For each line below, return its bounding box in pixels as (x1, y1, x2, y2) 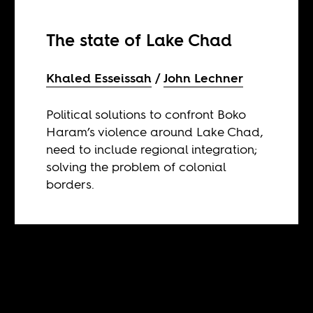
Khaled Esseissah (46, 68, 152, 87)
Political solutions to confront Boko (46, 105, 247, 123)
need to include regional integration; (46, 140, 259, 158)
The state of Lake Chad (46, 28, 233, 52)
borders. (46, 175, 95, 193)
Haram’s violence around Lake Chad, (46, 122, 264, 140)
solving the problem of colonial (46, 157, 226, 175)
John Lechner (163, 68, 244, 87)
